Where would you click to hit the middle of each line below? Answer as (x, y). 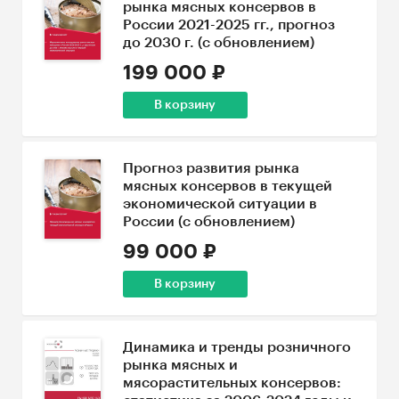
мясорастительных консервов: (232, 383)
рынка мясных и (180, 365)
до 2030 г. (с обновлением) (218, 43)
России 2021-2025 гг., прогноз (228, 25)
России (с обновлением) (208, 222)
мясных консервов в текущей (227, 186)
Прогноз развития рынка (211, 168)
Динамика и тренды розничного (236, 347)
